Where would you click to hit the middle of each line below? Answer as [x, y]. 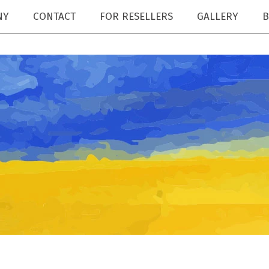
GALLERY [218, 17]
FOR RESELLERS [136, 17]
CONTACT [54, 17]
